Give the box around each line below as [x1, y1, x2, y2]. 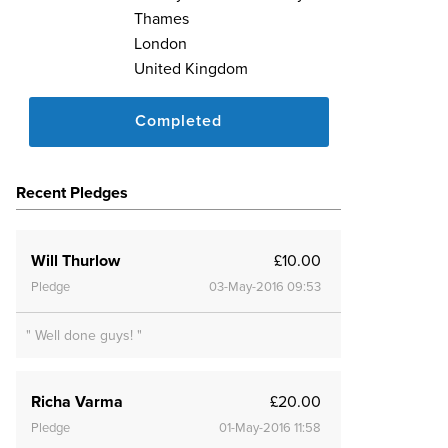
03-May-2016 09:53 [209, 278, 321, 295]
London [134, 33, 188, 54]
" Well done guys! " [26, 326, 142, 344]
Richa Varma [31, 391, 123, 412]
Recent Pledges [16, 182, 128, 203]
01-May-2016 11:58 [219, 419, 321, 436]
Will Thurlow [31, 250, 120, 271]
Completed [134, 110, 223, 131]
